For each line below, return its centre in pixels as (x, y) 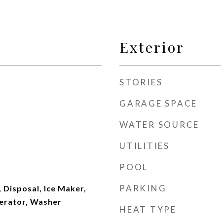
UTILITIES (145, 146)
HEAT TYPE (148, 209)
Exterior (152, 47)
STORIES (141, 82)
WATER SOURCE (159, 125)
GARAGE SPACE (158, 103)
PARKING (143, 188)
